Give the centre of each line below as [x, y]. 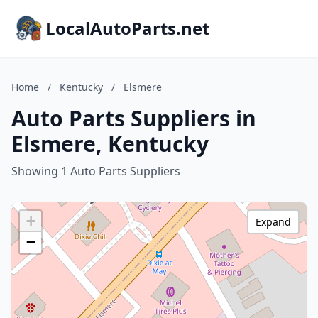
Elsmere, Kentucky [110, 144]
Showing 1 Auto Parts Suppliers [96, 171]
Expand [273, 222]
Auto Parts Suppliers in [134, 118]
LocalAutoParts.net [127, 28]
